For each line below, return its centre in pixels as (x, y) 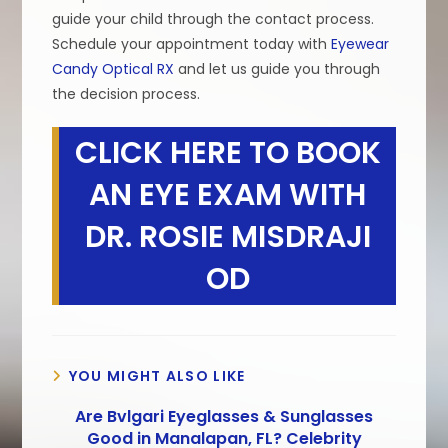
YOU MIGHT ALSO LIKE (157, 375)
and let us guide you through (277, 68)
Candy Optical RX (113, 68)
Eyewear (360, 43)
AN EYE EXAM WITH (227, 194)
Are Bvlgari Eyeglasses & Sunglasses (224, 416)
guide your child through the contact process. (213, 18)
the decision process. (126, 93)
